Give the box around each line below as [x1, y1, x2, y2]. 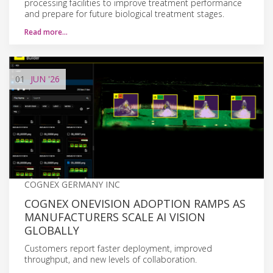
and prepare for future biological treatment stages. [24, 7, 224, 19]
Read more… [24, 26, 68, 37]
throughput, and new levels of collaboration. [24, 253, 197, 265]
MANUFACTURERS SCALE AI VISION [24, 209, 205, 224]
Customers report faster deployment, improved [24, 242, 212, 254]
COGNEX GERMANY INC [24, 178, 120, 190]
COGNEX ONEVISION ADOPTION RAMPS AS [24, 196, 246, 211]
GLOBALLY [24, 222, 79, 238]
